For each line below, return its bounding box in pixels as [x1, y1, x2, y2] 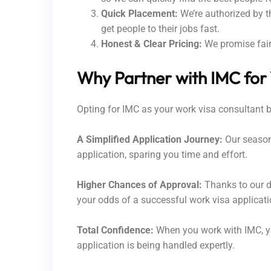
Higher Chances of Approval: [77, 178, 202, 191]
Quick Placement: [101, 7, 178, 19]
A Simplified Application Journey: [77, 133, 223, 145]
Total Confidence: [77, 224, 154, 236]
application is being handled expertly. [77, 239, 235, 251]
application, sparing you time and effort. [77, 148, 247, 160]
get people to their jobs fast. [101, 22, 220, 34]
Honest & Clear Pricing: [101, 38, 202, 50]
